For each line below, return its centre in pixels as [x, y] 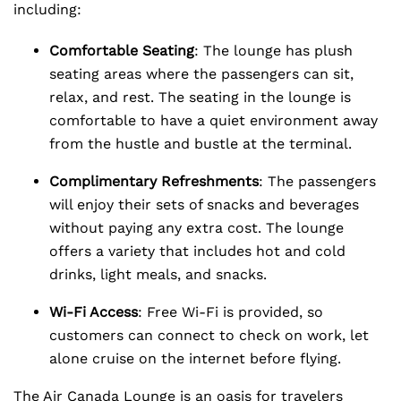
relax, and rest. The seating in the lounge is [200, 97]
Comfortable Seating [122, 51]
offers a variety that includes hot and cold [197, 251]
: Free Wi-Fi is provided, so [230, 312]
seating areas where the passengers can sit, [201, 74]
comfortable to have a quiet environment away [213, 120]
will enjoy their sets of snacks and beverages [204, 205]
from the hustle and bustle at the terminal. [200, 144]
